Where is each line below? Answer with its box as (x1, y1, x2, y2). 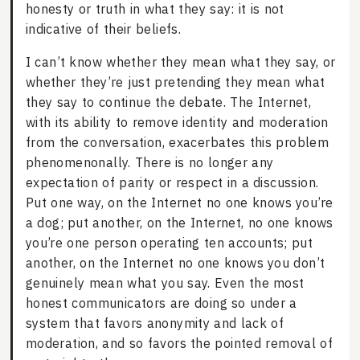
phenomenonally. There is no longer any (25, 154, 274, 171)
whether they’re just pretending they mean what (25, 74, 325, 91)
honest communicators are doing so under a (25, 295, 297, 312)
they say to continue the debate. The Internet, (25, 94, 312, 111)
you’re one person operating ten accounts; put (25, 235, 313, 252)
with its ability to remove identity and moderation (25, 114, 329, 131)
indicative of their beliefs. (25, 21, 182, 38)
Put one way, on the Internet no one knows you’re (25, 194, 333, 211)
